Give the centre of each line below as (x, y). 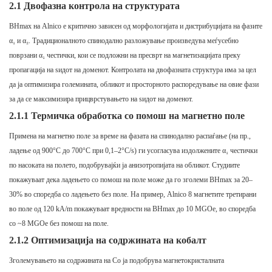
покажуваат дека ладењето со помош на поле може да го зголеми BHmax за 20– (131, 180)
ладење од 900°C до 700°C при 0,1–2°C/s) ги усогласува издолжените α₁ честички (133, 151)
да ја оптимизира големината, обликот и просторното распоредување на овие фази (134, 85)
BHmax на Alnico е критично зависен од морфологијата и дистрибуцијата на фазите (136, 26)
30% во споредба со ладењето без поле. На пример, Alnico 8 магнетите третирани (133, 195)
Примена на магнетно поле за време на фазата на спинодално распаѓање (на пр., (130, 136)
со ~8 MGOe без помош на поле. (59, 224)
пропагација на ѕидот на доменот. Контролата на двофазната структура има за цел (133, 70)
